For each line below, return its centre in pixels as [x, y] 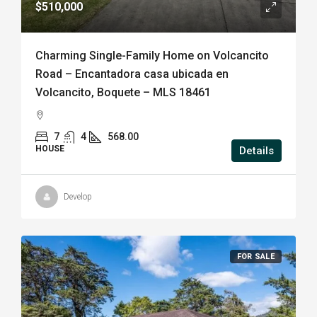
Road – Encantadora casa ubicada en [132, 74]
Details [257, 151]
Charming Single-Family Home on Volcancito [152, 56]
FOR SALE [255, 257]
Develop [78, 197]
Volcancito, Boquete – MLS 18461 [123, 92]
